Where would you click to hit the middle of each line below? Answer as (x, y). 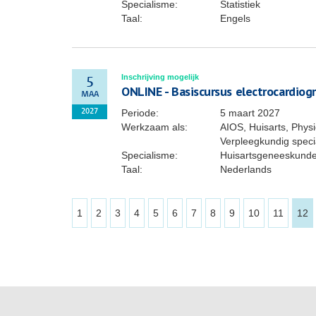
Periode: (140, 113)
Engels (235, 18)
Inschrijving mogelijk (160, 77)
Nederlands (246, 169)
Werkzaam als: (154, 127)
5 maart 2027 (250, 113)
